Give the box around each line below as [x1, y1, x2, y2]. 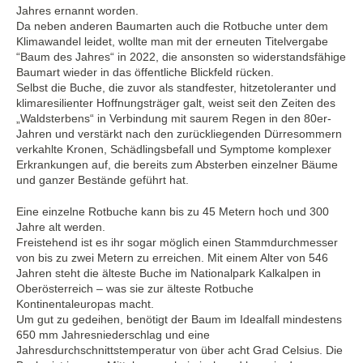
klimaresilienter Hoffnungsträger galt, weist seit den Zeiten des [16, 96, 335, 110]
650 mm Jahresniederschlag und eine [16, 328, 210, 342]
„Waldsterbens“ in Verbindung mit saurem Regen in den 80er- [16, 112, 331, 126]
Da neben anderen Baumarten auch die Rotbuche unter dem [16, 19, 328, 33]
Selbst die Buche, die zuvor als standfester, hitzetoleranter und [16, 81, 336, 95]
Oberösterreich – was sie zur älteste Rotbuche [16, 282, 254, 296]
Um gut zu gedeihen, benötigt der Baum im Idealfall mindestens [16, 313, 342, 327]
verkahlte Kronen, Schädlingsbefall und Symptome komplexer [16, 143, 331, 156]
